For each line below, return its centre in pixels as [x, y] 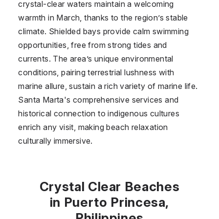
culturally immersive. [55, 141]
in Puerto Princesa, [109, 202]
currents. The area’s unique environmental [96, 58]
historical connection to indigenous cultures [99, 113]
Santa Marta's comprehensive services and [99, 99]
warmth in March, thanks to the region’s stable [103, 17]
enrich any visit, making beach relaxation [93, 127]
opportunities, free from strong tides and [93, 45]
